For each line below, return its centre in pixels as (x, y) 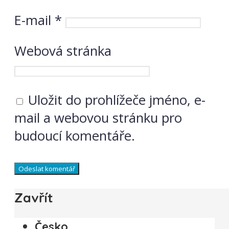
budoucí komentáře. (75, 135)
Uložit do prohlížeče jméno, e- (117, 100)
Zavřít (34, 197)
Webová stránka (63, 51)
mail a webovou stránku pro (98, 118)
